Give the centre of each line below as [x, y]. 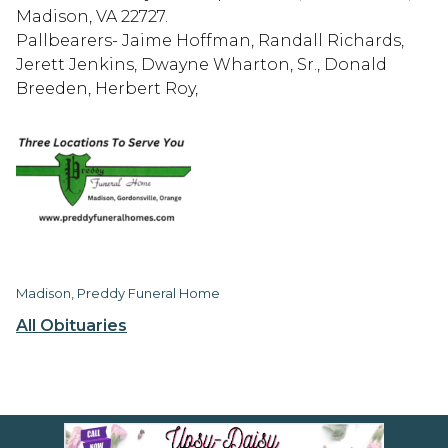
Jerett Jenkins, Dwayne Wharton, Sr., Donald [201, 64]
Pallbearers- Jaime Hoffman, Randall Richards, [210, 40]
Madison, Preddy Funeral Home [118, 292]
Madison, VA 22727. [92, 16]
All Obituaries [71, 325]
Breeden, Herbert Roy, [107, 88]
